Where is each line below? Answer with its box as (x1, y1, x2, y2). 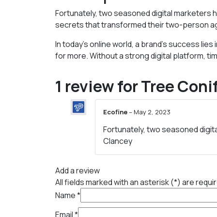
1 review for (55, 76, 141, 97)
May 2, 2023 (134, 108, 170, 117)
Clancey (103, 135, 132, 146)
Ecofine (103, 108, 129, 117)
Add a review (55, 165, 100, 176)
